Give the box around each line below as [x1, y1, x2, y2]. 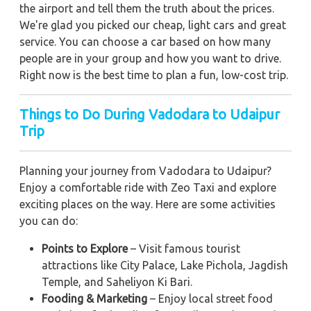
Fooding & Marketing [42, 292, 147, 305]
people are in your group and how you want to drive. [19, 52, 281, 65]
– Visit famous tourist [128, 242, 240, 255]
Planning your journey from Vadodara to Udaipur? [19, 165, 271, 178]
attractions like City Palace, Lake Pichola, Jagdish [42, 259, 288, 272]
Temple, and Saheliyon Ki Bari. [42, 276, 192, 289]
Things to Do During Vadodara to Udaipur [19, 106, 280, 123]
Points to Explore [42, 242, 128, 255]
